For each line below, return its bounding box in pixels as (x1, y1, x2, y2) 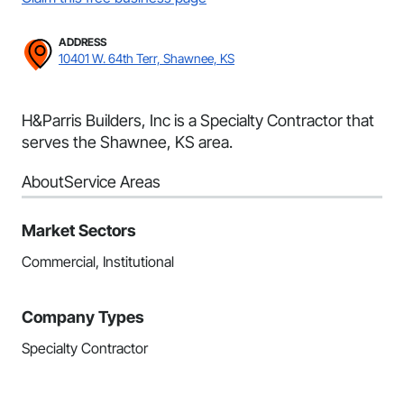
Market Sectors (22, 221, 136, 240)
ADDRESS (59, 35, 106, 49)
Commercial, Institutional (22, 252, 174, 271)
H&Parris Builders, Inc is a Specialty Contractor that (22, 111, 374, 130)
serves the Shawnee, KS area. (22, 133, 233, 151)
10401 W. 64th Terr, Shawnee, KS (59, 50, 234, 66)
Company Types (22, 308, 144, 326)
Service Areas (64, 172, 161, 191)
